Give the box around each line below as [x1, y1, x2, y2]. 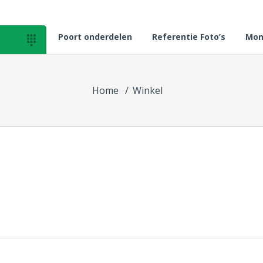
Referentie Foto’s [152, 31, 225, 43]
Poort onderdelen [58, 31, 132, 43]
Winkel [133, 84, 163, 97]
